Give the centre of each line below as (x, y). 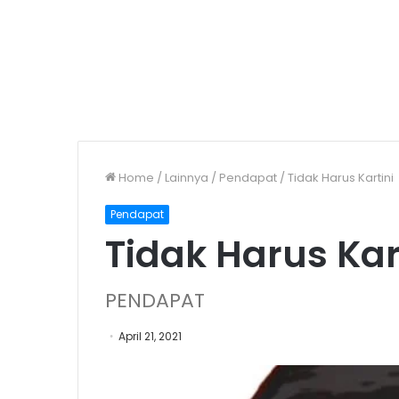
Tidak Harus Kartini (341, 178)
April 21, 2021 (150, 336)
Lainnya (187, 178)
